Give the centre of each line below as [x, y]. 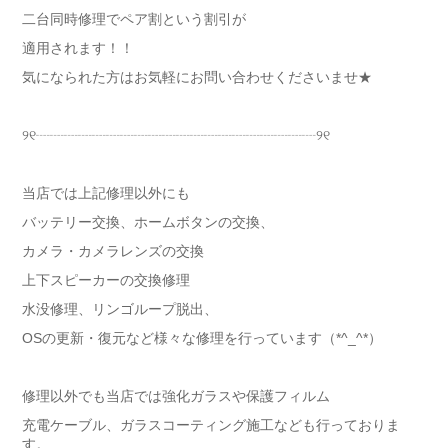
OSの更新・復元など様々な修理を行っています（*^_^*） [201, 338]
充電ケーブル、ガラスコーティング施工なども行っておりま [210, 425]
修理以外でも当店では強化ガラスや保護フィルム [175, 396]
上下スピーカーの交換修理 [105, 280]
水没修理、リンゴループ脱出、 [119, 309]
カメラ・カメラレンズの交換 [112, 251]
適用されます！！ [77, 48]
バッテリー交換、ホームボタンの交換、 [147, 222]
